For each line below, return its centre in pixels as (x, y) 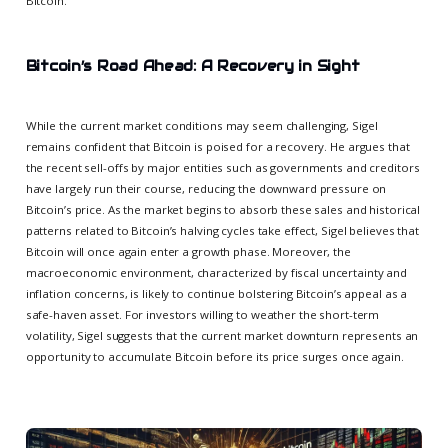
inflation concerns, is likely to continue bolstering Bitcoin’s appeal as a (216, 293)
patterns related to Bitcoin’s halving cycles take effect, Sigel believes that (222, 230)
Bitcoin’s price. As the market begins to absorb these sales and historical (223, 209)
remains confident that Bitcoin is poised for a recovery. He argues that (217, 146)
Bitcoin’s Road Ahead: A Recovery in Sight (192, 66)
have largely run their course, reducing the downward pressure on (206, 188)
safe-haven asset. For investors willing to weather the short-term (202, 314)
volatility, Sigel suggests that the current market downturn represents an (222, 335)
